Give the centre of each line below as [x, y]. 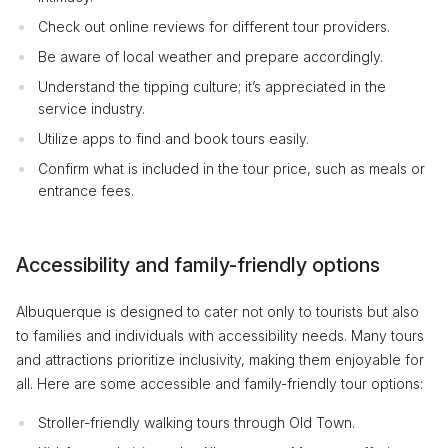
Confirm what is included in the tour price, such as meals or [231, 168]
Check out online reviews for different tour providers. [214, 26]
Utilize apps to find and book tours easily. [173, 138]
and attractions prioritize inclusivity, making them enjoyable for [220, 359]
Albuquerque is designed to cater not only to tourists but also [217, 311]
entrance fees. [86, 190]
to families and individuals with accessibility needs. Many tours [220, 335]
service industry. [91, 108]
